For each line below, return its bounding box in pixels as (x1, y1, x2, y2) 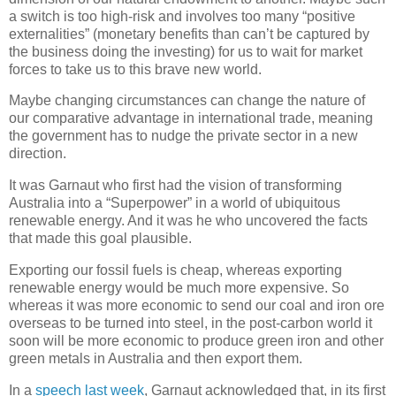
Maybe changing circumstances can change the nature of (9, 93, 365, 109)
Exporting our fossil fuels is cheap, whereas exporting (9, 263, 342, 278)
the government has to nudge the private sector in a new (9, 128, 358, 144)
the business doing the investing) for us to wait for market (9, 43, 362, 59)
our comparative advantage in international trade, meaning (9, 110, 373, 126)
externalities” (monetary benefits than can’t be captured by (9, 26, 369, 42)
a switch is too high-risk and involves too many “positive (9, 8, 355, 24)
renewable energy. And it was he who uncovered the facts (9, 213, 368, 229)
